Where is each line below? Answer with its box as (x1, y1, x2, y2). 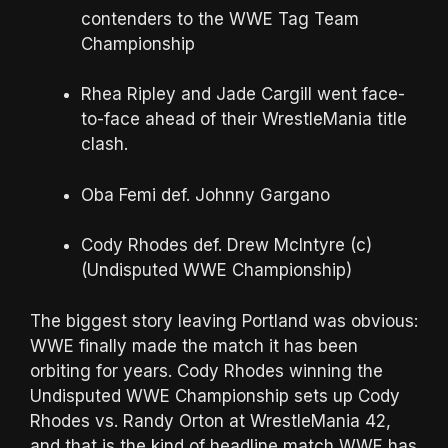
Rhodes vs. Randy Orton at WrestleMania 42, (30, 410, 391, 431)
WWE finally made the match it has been (30, 335, 358, 356)
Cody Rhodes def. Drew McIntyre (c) (81, 235, 372, 256)
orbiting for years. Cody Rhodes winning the (30, 360, 383, 381)
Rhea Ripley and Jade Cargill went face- (81, 84, 405, 105)
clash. (81, 134, 128, 155)
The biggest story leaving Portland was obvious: (30, 310, 418, 331)
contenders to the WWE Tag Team (81, 8, 359, 29)
